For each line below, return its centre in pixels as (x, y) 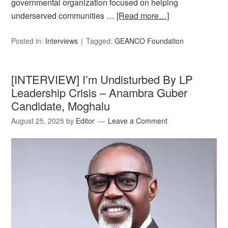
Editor (85, 120)
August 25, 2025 (38, 120)
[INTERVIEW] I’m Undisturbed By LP (102, 79)
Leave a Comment (138, 120)
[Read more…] (143, 15)
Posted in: (28, 40)
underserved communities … (64, 15)
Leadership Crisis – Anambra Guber (99, 92)
